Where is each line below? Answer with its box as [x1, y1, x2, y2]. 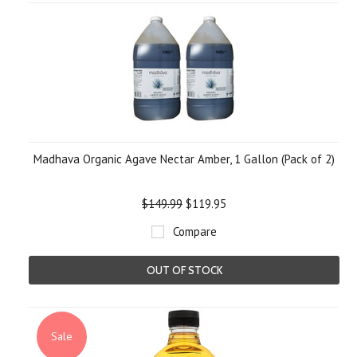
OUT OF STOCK [146, 264, 222, 277]
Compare [173, 224, 217, 239]
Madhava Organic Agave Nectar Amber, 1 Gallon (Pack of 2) [33, 151, 335, 167]
